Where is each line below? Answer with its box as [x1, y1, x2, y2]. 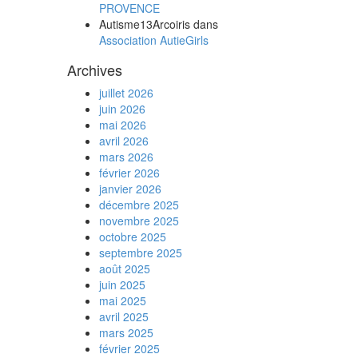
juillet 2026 [98, 85, 153, 101]
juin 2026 [98, 101, 145, 117]
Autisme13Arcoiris [98, 16, 190, 32]
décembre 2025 [98, 197, 179, 213]
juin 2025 [98, 276, 145, 292]
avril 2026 [98, 133, 149, 149]
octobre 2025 [98, 229, 166, 245]
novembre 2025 [98, 213, 179, 229]
